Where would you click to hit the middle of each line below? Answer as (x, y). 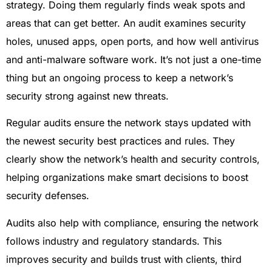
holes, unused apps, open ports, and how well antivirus (132, 42)
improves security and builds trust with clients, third (124, 259)
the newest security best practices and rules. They (121, 141)
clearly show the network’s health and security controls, (133, 159)
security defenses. (48, 196)
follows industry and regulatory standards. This (114, 241)
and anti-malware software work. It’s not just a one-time (134, 60)
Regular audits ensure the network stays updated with (128, 123)
